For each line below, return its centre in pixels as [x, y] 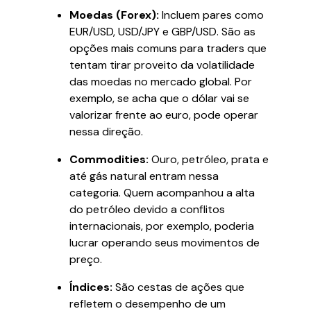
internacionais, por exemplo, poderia [162, 226]
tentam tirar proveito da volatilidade [162, 65]
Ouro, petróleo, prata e [209, 159]
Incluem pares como [211, 15]
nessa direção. [106, 132]
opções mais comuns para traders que [168, 48]
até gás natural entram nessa [144, 176]
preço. [86, 259]
